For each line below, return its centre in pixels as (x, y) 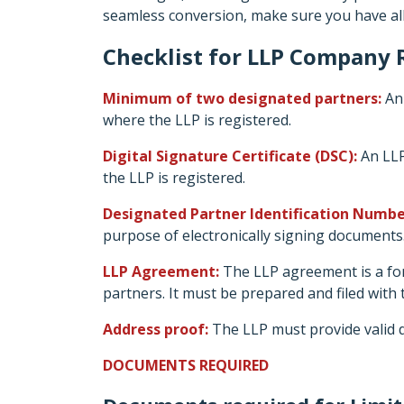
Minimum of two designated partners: (242, 98)
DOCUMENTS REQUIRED (186, 365)
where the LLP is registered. (197, 120)
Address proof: (156, 329)
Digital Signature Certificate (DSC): (230, 156)
